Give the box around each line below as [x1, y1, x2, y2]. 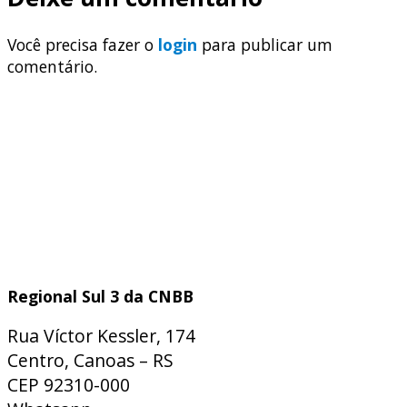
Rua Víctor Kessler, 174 [7, 323, 195, 349]
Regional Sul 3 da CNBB [7, 285, 194, 308]
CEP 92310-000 [7, 372, 130, 398]
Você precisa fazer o [7, 33, 158, 55]
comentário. [7, 55, 97, 77]
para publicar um [197, 33, 333, 55]
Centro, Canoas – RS [7, 348, 174, 373]
